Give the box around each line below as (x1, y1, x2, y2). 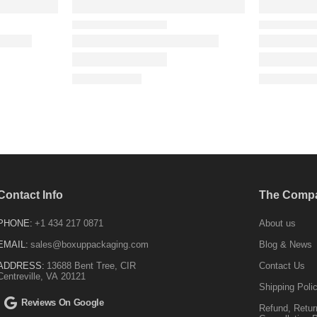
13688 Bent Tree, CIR (46, 260, 136, 272)
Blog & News (259, 239, 313, 250)
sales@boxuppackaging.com (30, 239, 149, 250)
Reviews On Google (21, 297, 104, 309)
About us (259, 218, 296, 229)
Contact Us (259, 260, 306, 272)
